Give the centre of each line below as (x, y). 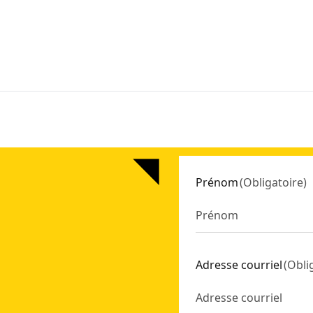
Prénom (217, 182)
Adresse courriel (239, 265)
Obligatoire (273, 182)
